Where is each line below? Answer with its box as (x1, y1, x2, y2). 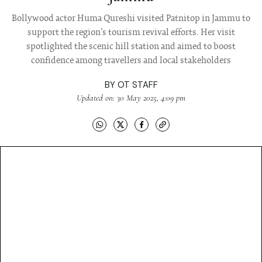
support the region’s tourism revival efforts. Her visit (27, 28, 235, 38)
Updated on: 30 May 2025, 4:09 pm (77, 92, 185, 104)
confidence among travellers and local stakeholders (31, 56, 231, 66)
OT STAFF (117, 79, 158, 91)
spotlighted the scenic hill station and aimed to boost (26, 42, 236, 52)
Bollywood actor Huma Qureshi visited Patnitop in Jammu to (12, 14, 250, 24)
